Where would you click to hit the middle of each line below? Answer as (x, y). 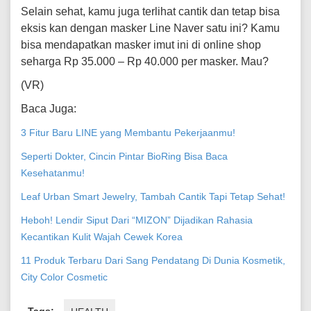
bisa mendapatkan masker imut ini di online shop (141, 45)
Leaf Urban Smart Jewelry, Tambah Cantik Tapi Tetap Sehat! (153, 196)
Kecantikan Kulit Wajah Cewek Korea (102, 237)
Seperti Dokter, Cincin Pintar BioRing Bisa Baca (124, 156)
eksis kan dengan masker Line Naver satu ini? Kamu (150, 28)
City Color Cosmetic (64, 277)
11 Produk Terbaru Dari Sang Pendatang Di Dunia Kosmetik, (153, 260)
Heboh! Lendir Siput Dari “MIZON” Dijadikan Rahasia (137, 220)
